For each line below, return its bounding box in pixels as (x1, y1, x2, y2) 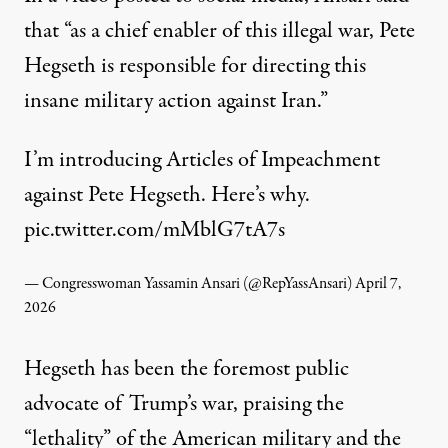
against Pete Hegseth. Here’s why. (24, 179, 310, 212)
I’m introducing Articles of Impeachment (24, 144, 380, 177)
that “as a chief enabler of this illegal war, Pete (24, 15, 415, 48)
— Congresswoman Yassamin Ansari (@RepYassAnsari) (24, 273, 355, 296)
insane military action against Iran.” (24, 85, 328, 118)
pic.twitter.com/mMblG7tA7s (24, 214, 285, 247)
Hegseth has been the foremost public (24, 353, 349, 386)
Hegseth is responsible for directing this (24, 50, 366, 83)
